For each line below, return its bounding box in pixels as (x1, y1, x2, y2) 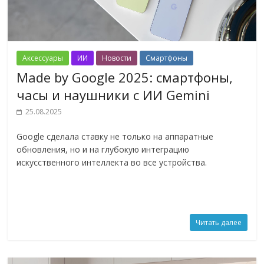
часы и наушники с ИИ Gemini (16, 85, 210, 104)
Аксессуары (22, 52, 64, 63)
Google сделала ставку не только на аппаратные (16, 130, 214, 142)
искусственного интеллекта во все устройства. (16, 156, 207, 168)
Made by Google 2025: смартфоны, (16, 68, 233, 86)
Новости (102, 52, 132, 63)
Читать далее (195, 217, 242, 227)
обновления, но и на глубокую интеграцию (16, 143, 190, 155)
